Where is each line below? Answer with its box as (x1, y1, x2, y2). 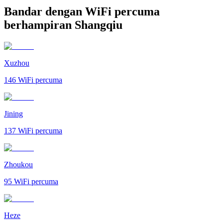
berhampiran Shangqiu (4, 18, 122, 31)
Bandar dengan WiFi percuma (4, 4, 160, 18)
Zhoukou (4, 160, 33, 169)
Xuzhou (4, 58, 29, 67)
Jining (4, 109, 23, 118)
